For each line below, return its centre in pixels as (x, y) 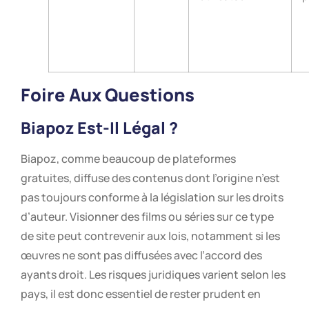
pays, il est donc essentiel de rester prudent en (141, 294)
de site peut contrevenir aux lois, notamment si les (150, 236)
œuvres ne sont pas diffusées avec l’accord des (141, 256)
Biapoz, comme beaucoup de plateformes (128, 159)
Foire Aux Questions (108, 95)
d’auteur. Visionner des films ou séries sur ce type (147, 217)
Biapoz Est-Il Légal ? (99, 128)
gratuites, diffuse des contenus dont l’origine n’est (150, 178)
